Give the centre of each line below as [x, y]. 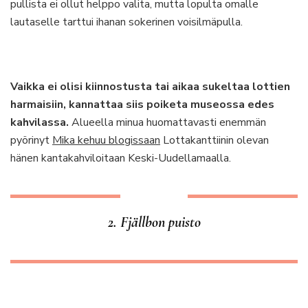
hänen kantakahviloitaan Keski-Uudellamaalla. [121, 158]
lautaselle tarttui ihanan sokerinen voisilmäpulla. [126, 22]
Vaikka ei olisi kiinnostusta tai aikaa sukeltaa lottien [150, 87]
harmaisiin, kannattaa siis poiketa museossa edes [142, 104]
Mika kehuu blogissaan [106, 140]
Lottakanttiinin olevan [214, 140]
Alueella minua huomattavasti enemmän [167, 122]
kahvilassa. [40, 122]
